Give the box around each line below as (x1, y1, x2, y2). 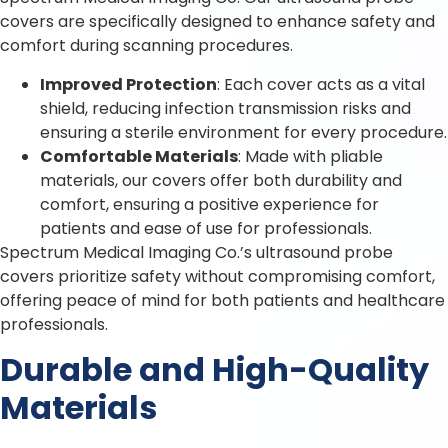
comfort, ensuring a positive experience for (40, 192, 379, 216)
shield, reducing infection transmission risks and (40, 96, 411, 120)
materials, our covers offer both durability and (40, 168, 402, 192)
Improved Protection (40, 72, 217, 96)
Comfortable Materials (40, 144, 238, 168)
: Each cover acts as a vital (217, 72, 425, 96)
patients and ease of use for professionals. (40, 216, 372, 240)
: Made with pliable (238, 144, 383, 168)
